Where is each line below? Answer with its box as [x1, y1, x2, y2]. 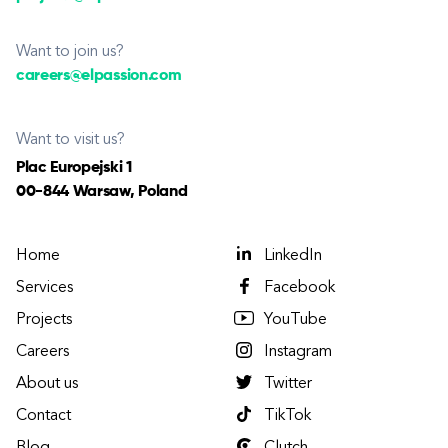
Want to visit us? [16, 132, 125, 148]
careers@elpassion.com [16, 68, 182, 84]
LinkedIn [264, 248, 322, 264]
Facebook [264, 280, 335, 296]
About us [16, 376, 78, 392]
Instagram [264, 344, 332, 360]
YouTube [264, 312, 327, 328]
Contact [16, 408, 71, 424]
